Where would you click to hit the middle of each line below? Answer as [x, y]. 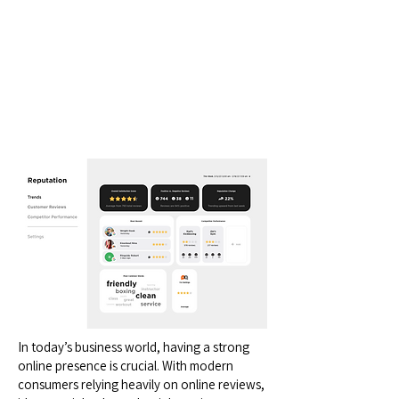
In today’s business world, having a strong [134, 347]
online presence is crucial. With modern [126, 366]
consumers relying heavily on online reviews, [141, 384]
